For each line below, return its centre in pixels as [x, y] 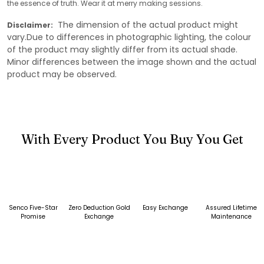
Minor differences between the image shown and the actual [132, 62]
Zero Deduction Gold [99, 207]
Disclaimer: [30, 25]
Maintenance [231, 216]
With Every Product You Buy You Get [132, 139]
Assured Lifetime [231, 207]
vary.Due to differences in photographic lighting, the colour [129, 37]
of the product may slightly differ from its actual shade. [122, 49]
